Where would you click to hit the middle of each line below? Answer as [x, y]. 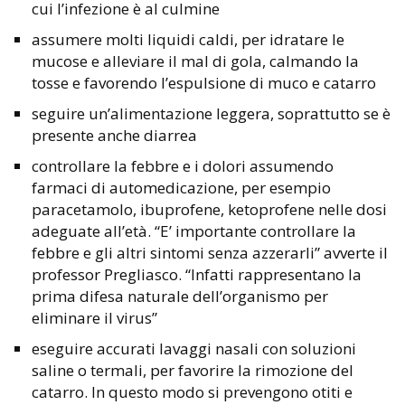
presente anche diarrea [114, 136]
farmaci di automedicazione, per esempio [181, 188]
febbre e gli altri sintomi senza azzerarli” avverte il [210, 253]
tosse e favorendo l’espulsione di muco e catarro [204, 83]
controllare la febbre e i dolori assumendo [183, 166]
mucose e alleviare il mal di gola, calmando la [195, 61]
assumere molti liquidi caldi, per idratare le [188, 40]
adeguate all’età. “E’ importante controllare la [194, 231]
